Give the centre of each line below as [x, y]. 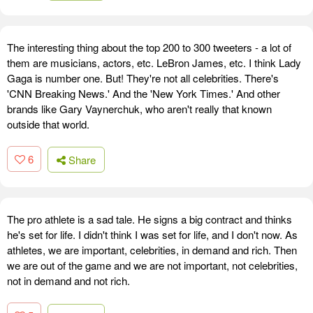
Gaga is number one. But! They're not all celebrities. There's [143, 78]
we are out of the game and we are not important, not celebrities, [152, 265]
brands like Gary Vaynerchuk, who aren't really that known [139, 108]
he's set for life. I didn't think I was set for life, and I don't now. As [152, 235]
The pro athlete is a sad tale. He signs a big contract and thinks [150, 219]
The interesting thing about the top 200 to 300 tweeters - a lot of [149, 47]
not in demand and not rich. [68, 281]
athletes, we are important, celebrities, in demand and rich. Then [152, 250]
